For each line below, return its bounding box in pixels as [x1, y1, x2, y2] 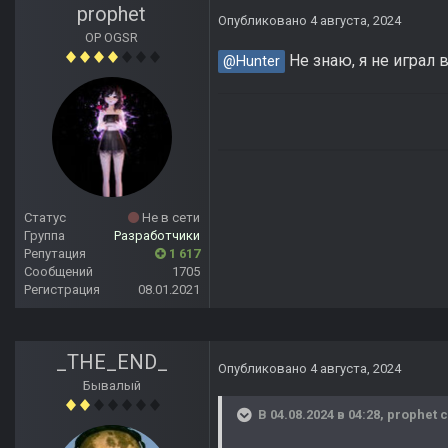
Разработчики [114, 228, 200, 244]
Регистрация [24, 282, 100, 298]
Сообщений [24, 264, 93, 280]
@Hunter [223, 53, 280, 71]
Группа [24, 228, 65, 244]
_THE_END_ [56, 350, 168, 375]
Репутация [24, 246, 86, 262]
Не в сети [139, 210, 200, 226]
